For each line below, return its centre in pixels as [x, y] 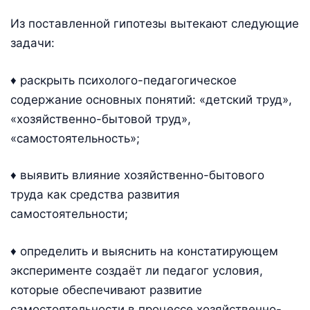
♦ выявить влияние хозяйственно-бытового [137, 175]
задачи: [33, 43]
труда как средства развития [95, 195]
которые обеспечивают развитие [106, 290]
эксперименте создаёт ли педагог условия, [137, 270]
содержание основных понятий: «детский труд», [151, 99]
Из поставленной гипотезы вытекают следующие [155, 24]
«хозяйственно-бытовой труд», [101, 119]
